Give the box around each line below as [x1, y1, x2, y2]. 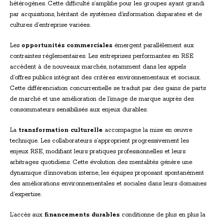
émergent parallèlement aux [112, 42, 194, 50]
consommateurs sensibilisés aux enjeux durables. [10, 106, 147, 114]
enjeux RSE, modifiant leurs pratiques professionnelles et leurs [10, 148, 185, 156]
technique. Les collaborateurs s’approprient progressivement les [10, 137, 189, 145]
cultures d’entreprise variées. [10, 21, 91, 29]
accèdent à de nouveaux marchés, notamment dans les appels [10, 63, 186, 71]
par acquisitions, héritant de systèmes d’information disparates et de [10, 11, 202, 18]
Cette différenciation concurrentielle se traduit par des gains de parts [10, 85, 206, 92]
